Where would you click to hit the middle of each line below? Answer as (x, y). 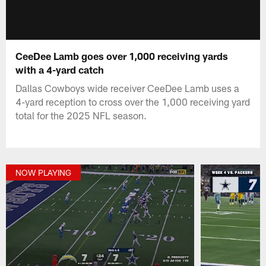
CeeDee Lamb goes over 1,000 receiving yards (122, 56)
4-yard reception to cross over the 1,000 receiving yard (133, 101)
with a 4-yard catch (60, 69)
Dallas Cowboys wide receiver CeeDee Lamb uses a (128, 88)
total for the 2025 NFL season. (81, 115)
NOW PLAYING (44, 173)
